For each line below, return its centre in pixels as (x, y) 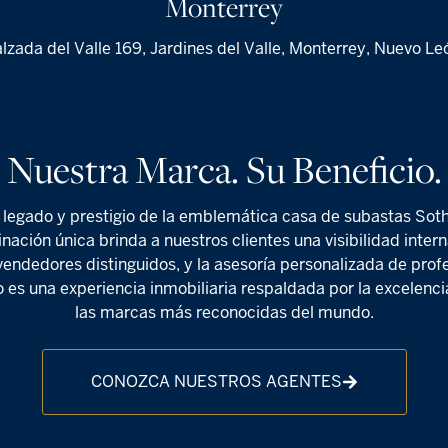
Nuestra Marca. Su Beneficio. (224, 169)
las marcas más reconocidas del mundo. (224, 312)
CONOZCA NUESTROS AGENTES (216, 381)
